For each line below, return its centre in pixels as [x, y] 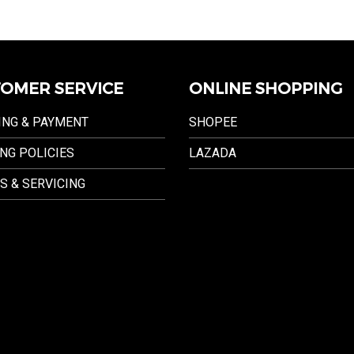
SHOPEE [213, 122]
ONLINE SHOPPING [265, 88]
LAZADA [212, 153]
